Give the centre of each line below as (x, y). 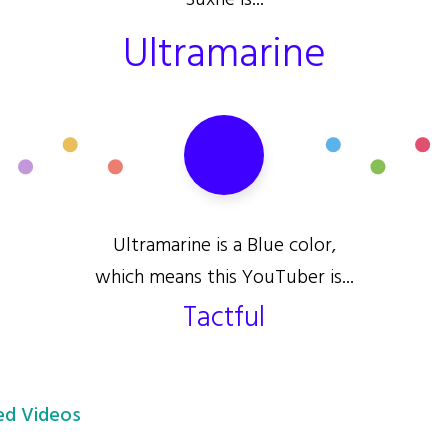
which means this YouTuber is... (224, 278)
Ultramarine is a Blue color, (224, 246)
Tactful (224, 319)
